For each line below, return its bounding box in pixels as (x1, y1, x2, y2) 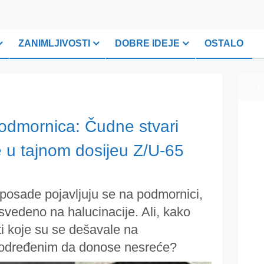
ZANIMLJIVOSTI (18, 38, 90, 48)
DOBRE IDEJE (115, 38, 180, 48)
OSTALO (204, 38, 243, 48)
